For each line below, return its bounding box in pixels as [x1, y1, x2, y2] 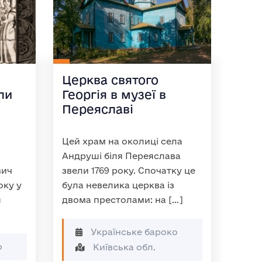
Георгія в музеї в [62, 88, 166, 101]
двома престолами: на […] [62, 195, 183, 205]
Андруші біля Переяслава [62, 151, 181, 161]
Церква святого [62, 73, 158, 87]
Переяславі [62, 102, 133, 116]
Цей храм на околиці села [62, 136, 182, 146]
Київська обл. [91, 242, 156, 252]
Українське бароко [88, 227, 178, 237]
